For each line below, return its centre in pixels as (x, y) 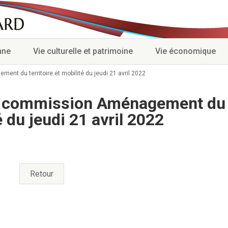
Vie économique (186, 51)
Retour (41, 174)
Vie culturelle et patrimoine (83, 51)
